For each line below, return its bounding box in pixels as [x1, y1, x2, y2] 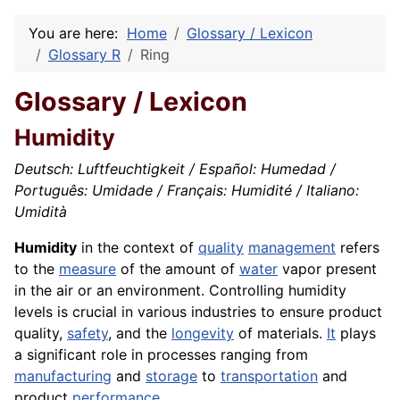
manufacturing [14, 367, 112, 386]
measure [59, 260, 116, 279]
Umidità [14, 203, 67, 221]
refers [336, 238, 379, 257]
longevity [171, 324, 234, 343]
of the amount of [116, 260, 239, 279]
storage [146, 367, 197, 386]
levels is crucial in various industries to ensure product [14, 303, 382, 321]
